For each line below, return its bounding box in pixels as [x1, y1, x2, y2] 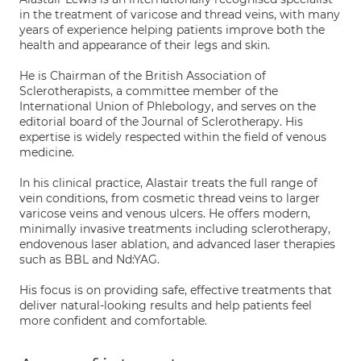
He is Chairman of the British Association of [19, 68, 266, 83]
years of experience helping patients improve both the [19, 23, 325, 37]
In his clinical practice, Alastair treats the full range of [19, 176, 317, 190]
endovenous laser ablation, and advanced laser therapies [19, 237, 335, 251]
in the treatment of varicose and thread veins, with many [19, 7, 340, 22]
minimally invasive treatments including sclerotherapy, [19, 222, 330, 236]
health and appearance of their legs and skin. [19, 38, 270, 52]
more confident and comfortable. [19, 313, 207, 328]
